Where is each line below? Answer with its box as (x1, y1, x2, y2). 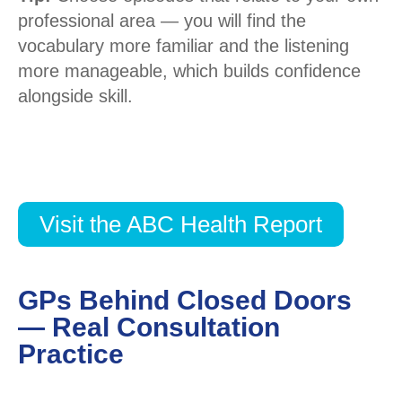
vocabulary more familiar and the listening (18, 36, 349, 57)
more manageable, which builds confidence (18, 61, 361, 82)
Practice (18, 339, 124, 370)
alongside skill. (18, 86, 133, 107)
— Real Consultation (18, 312, 280, 343)
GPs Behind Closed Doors (18, 285, 352, 316)
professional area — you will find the (18, 11, 306, 31)
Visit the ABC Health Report (39, 211, 322, 239)
